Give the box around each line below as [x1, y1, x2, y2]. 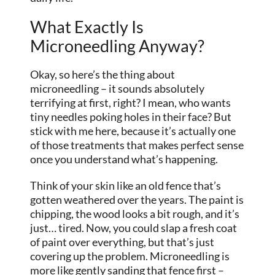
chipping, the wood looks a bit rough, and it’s [30, 207, 240, 221]
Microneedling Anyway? [30, 36, 205, 56]
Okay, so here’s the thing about [30, 68, 176, 82]
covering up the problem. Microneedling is [30, 249, 230, 263]
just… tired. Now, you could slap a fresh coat [30, 221, 238, 235]
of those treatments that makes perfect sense [30, 138, 244, 152]
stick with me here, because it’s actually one [30, 124, 236, 138]
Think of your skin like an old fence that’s [30, 179, 222, 193]
